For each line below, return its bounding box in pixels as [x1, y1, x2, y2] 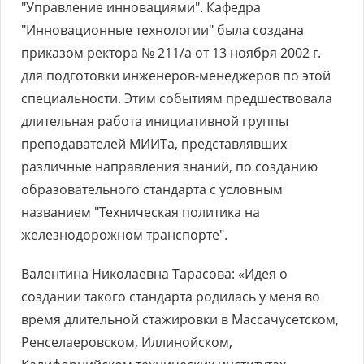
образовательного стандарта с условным [21, 180, 283, 198]
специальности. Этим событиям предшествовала [21, 89, 332, 107]
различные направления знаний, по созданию [21, 158, 318, 175]
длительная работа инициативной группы [21, 112, 288, 130]
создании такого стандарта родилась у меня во [21, 288, 320, 305]
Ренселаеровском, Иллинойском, [21, 333, 232, 351]
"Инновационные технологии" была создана [21, 21, 304, 39]
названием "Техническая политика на [21, 203, 260, 221]
